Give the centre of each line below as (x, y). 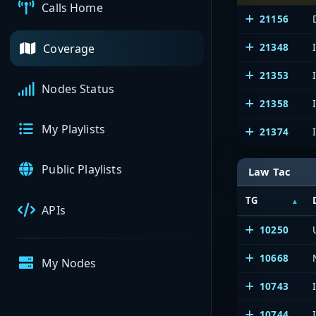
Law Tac (270, 171)
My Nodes (69, 263)
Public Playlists (82, 170)
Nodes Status (78, 89)
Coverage (69, 48)
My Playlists (74, 129)
